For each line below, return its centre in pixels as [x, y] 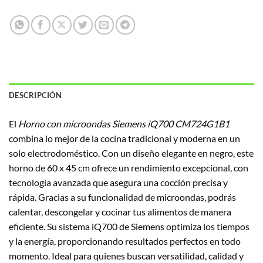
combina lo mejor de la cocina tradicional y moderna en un [124, 138]
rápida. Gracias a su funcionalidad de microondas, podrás [122, 197]
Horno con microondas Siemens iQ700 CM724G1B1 [124, 123]
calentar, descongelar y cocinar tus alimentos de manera [120, 211]
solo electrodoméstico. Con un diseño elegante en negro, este [131, 153]
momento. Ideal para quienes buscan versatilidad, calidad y [126, 255]
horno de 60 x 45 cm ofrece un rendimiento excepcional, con [129, 167]
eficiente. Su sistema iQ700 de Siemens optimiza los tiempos [129, 226]
